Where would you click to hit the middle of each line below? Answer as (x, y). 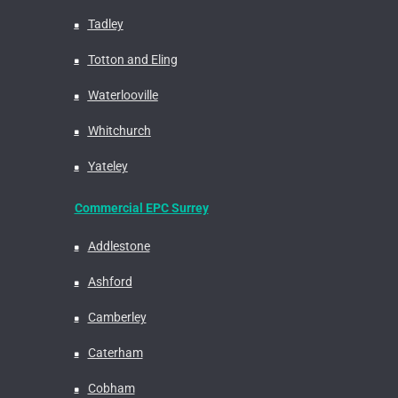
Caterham (115, 353)
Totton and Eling (132, 60)
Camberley (117, 318)
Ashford (110, 282)
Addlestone (119, 247)
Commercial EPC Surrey (141, 208)
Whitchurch (119, 131)
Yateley (107, 167)
